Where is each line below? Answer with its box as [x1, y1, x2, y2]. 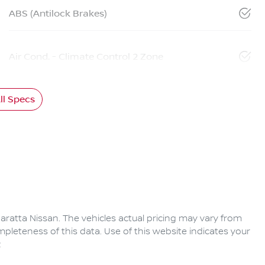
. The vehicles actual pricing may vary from [59, 214, 242, 225]
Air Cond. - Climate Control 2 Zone [9, 51, 163, 63]
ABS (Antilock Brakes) [9, 8, 107, 20]
